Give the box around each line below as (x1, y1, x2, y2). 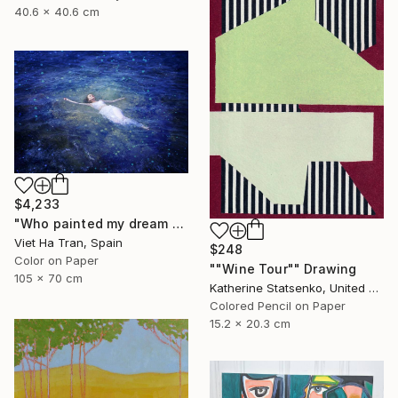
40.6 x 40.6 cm (14, 4, 99, 20)
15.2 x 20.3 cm (210, 315, 291, 330)
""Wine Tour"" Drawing (210, 260, 357, 276)
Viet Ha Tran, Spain (14, 235, 123, 251)
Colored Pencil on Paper (210, 298, 346, 313)
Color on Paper (14, 253, 99, 268)
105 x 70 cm (14, 271, 83, 286)
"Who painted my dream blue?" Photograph (171, 216, 184, 232)
